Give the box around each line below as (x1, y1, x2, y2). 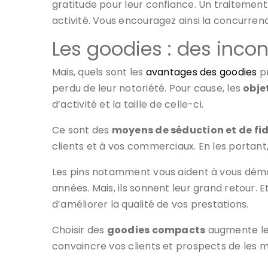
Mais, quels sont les (52, 65, 146, 79)
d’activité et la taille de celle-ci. (52, 97, 204, 111)
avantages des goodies (145, 65, 257, 79)
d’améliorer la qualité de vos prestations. (52, 197, 249, 211)
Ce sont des (52, 123, 112, 137)
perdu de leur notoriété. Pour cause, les (52, 81, 243, 95)
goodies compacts (106, 223, 206, 237)
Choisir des (52, 223, 107, 237)
